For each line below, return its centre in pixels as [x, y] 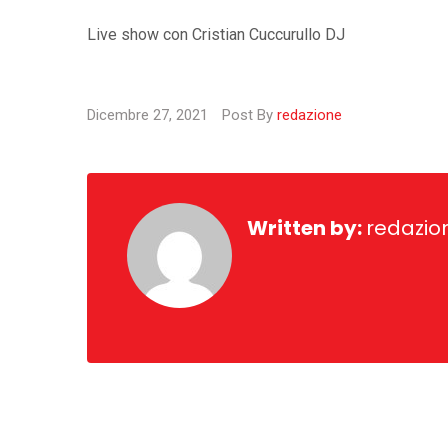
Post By [249, 115]
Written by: [306, 228]
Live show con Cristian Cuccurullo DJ [216, 34]
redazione [309, 115]
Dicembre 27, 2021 [149, 115]
